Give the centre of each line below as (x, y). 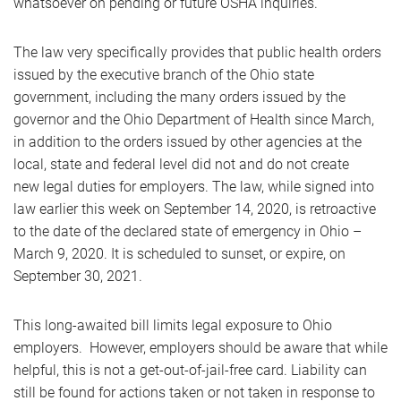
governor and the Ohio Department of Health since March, (194, 119)
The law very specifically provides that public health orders (197, 52)
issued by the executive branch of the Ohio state (164, 75)
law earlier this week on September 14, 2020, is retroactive (195, 209)
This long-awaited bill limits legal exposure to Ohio (173, 325)
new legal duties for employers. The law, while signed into (194, 187)
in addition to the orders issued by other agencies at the (188, 142)
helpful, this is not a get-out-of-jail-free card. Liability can (190, 370)
